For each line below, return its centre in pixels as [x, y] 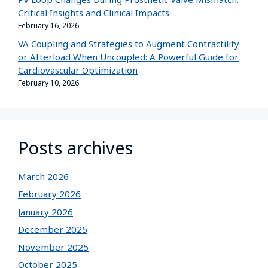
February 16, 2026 [48, 25]
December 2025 [53, 229]
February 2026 [49, 194]
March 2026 [43, 176]
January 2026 [45, 211]
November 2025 [53, 247]
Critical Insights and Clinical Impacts [94, 13]
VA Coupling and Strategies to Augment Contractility [129, 43]
